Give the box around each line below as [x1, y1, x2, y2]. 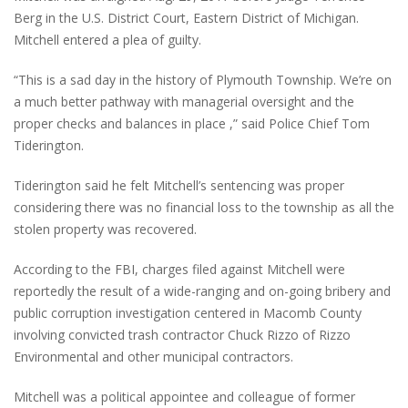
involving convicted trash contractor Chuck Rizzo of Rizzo [14, 326, 351, 344]
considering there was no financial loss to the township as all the [14, 199, 394, 217]
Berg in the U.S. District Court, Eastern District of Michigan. [14, 9, 359, 27]
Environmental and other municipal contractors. [14, 348, 293, 366]
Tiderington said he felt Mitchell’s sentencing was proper [14, 177, 344, 195]
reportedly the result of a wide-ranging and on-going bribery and [14, 282, 391, 301]
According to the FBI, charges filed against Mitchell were [14, 260, 345, 279]
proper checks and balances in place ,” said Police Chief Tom [14, 115, 370, 133]
